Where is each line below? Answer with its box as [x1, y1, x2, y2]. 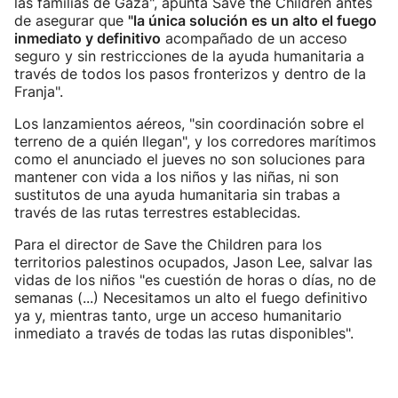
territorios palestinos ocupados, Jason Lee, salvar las [14, 253, 372, 271]
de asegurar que [14, 12, 128, 29]
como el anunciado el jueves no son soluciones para [14, 150, 365, 168]
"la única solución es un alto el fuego [128, 12, 377, 29]
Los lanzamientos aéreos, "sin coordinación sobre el [14, 115, 364, 132]
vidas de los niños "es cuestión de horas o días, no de [14, 271, 376, 289]
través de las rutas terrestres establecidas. [14, 203, 300, 221]
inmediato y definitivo [14, 29, 161, 47]
